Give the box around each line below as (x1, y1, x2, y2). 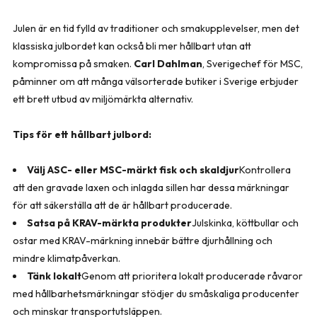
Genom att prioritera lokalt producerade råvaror (81, 269, 304, 282)
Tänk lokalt (27, 269, 82, 282)
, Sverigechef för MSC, (202, 57, 303, 70)
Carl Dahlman (134, 57, 202, 70)
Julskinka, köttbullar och (192, 216, 299, 229)
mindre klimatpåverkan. (13, 251, 120, 265)
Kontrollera (239, 163, 292, 176)
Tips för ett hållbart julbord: (13, 127, 151, 141)
